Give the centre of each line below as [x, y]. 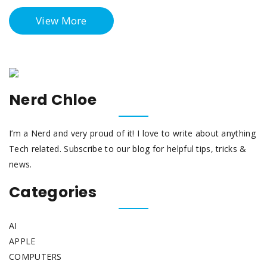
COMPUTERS [35, 257]
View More [61, 21]
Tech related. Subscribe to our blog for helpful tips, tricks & [128, 149]
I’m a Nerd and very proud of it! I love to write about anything [132, 133]
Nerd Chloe [53, 100]
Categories [53, 192]
